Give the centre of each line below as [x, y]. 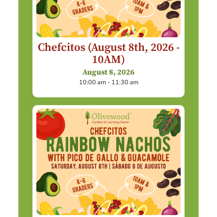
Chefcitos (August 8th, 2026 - [108, 48]
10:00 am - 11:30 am [108, 82]
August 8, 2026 [108, 72]
